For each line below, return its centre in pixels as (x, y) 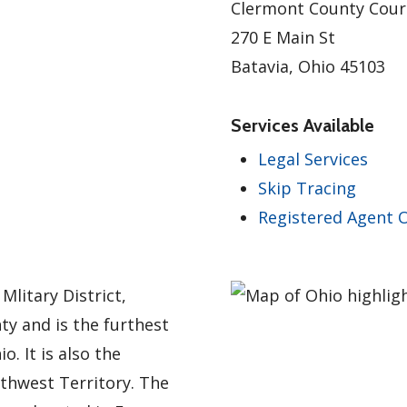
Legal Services (313, 159)
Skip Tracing (307, 188)
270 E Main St (283, 37)
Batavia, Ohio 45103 (308, 66)
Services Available (303, 125)
